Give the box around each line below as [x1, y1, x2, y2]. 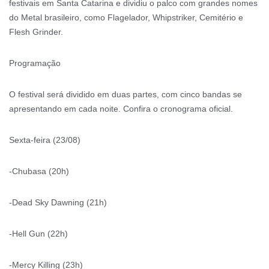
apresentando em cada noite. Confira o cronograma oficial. [9, 103, 233, 113]
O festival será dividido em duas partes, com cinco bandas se [9, 89, 242, 99]
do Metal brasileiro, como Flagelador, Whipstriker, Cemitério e [9, 12, 243, 22]
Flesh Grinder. [9, 26, 63, 37]
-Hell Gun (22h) [9, 228, 68, 238]
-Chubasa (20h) [9, 166, 69, 176]
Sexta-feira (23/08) [9, 134, 80, 145]
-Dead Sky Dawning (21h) [9, 197, 107, 207]
